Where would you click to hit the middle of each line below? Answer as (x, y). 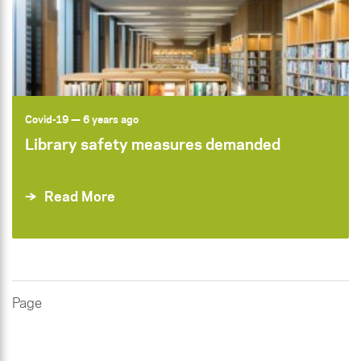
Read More (80, 197)
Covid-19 (47, 119)
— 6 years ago (104, 119)
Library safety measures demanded (153, 144)
